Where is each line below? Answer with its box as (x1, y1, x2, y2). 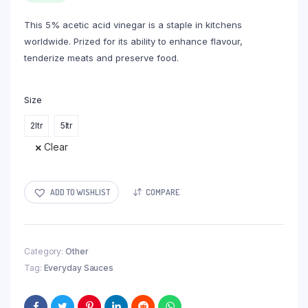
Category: (24, 246, 65, 257)
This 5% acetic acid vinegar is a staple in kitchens (24, 19, 242, 31)
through (131, 4, 184, 26)
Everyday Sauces (43, 263, 113, 274)
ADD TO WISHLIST (50, 186, 110, 197)
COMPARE (146, 186, 179, 197)
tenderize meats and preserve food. (24, 52, 179, 64)
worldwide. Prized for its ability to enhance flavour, (24, 36, 243, 47)
